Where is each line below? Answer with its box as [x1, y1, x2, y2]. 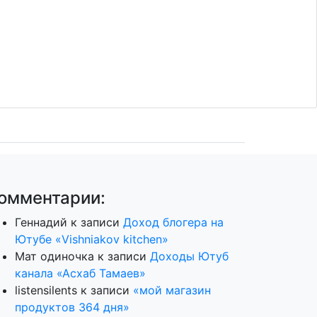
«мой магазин [133, 282, 211, 297]
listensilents [15, 282, 77, 297]
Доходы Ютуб [150, 248, 229, 263]
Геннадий [15, 214, 67, 229]
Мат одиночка [15, 248, 94, 263]
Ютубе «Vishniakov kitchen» [15, 231, 168, 246]
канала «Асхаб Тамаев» [15, 265, 146, 280]
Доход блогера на [123, 214, 224, 229]
